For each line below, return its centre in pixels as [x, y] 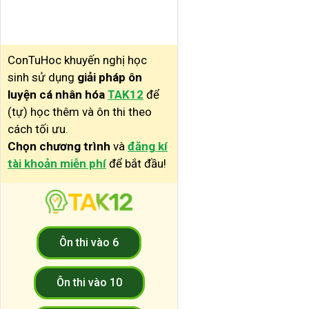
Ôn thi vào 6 [89, 243]
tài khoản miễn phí [57, 163]
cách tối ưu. [38, 129]
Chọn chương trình [60, 146]
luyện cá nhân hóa [56, 94]
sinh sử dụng [42, 77]
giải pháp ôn [110, 77]
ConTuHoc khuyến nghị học [77, 60]
